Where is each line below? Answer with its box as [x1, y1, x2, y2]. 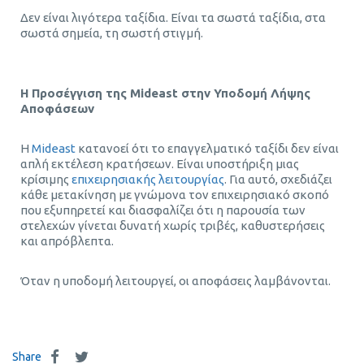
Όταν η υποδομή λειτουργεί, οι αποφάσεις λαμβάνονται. [20, 273, 331, 288]
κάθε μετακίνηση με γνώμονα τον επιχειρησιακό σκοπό [20, 187, 329, 201]
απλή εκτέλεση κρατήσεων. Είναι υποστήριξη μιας [20, 156, 299, 171]
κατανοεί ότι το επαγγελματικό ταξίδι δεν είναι [76, 141, 339, 155]
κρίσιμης [20, 171, 71, 186]
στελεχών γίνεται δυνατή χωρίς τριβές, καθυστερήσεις [20, 218, 325, 232]
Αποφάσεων [20, 101, 94, 115]
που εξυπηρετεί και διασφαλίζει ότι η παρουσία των [20, 202, 305, 217]
